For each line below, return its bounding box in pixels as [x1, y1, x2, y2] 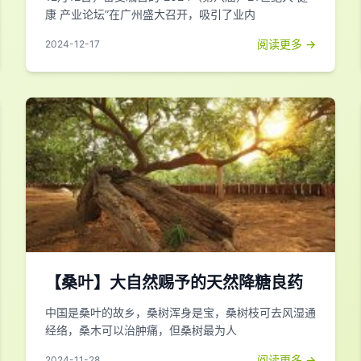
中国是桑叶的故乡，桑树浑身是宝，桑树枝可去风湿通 [45, 305, 316, 319]
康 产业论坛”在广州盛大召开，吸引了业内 [45, 7, 255, 21]
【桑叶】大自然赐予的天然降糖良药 [45, 273, 303, 293]
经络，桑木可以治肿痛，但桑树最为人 [45, 323, 237, 337]
